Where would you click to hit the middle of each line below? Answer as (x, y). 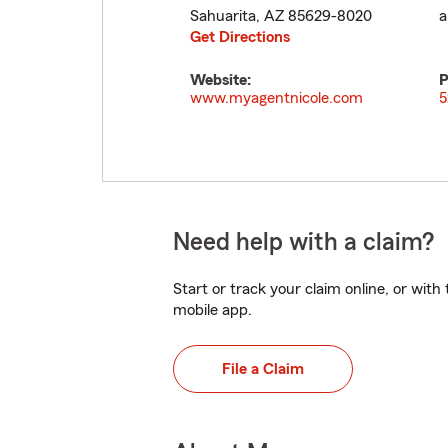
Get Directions (240, 37)
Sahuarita (223, 16)
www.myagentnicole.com (276, 98)
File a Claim (263, 369)
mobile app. (212, 310)
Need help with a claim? (303, 242)
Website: (220, 80)
